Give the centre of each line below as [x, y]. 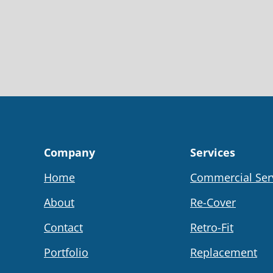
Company [69, 152]
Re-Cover [213, 202]
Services [213, 152]
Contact [63, 227]
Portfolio [66, 252]
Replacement [224, 252]
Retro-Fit [212, 227]
